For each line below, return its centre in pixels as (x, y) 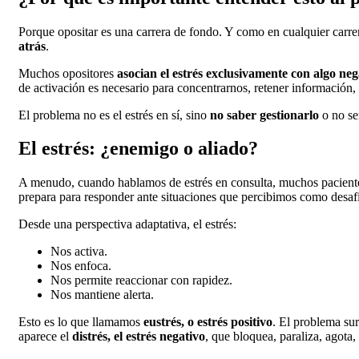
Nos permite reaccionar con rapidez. (141, 280)
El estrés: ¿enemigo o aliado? (138, 149)
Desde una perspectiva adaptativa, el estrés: (127, 224)
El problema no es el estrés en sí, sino (114, 115)
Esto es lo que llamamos (81, 322)
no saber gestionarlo (264, 115)
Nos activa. (79, 252)
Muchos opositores (68, 73)
